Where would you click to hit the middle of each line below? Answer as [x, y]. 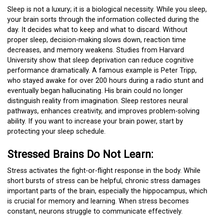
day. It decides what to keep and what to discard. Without [97, 30]
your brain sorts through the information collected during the [103, 19]
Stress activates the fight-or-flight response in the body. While [104, 171]
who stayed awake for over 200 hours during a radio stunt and [105, 80]
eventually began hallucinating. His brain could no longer [95, 91]
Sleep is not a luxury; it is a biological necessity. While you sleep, [107, 9]
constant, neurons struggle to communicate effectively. [95, 212]
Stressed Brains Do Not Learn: [80, 154]
